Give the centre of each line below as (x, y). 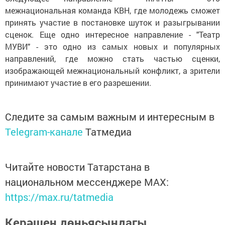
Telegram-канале (44, 131)
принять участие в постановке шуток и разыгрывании (113, 22)
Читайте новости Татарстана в (77, 166)
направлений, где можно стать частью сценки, (113, 58)
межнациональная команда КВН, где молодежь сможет (113, 10)
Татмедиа (108, 131)
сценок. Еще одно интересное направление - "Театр (113, 34)
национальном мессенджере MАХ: (87, 182)
